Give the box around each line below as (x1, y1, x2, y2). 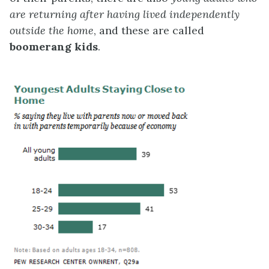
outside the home (10, 23, 94, 38)
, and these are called (94, 23, 204, 38)
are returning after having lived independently (10, 7, 240, 22)
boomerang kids (10, 40, 98, 54)
